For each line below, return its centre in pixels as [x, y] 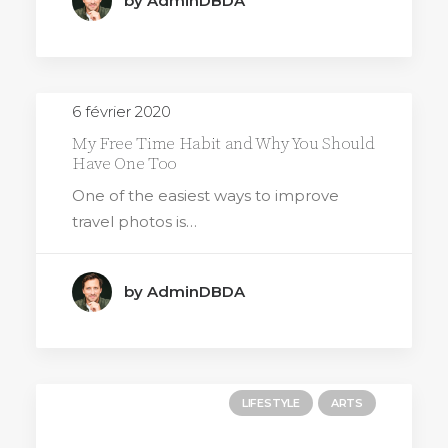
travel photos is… [134, 221]
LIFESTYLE [270, 403]
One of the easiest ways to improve [205, 195]
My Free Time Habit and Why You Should [223, 144]
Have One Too [124, 164]
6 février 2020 [121, 111]
